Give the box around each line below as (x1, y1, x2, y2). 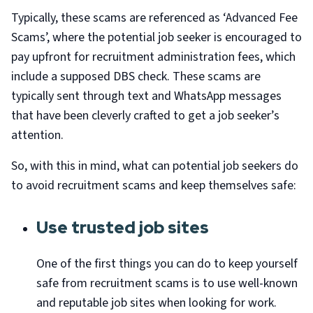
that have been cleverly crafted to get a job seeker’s (11, 107, 279, 124)
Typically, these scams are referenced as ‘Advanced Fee (11, 9, 298, 27)
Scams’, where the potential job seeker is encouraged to (11, 29, 302, 46)
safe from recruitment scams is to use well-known (36, 275, 298, 292)
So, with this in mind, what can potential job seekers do (11, 157, 298, 175)
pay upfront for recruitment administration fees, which (11, 48, 296, 66)
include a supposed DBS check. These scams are (11, 68, 261, 85)
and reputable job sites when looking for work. (36, 294, 277, 312)
